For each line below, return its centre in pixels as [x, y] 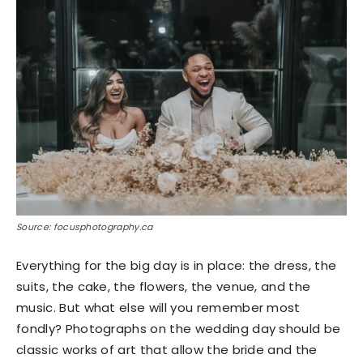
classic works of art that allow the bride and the [167, 350]
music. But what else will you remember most [158, 307]
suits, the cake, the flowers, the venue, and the [164, 286]
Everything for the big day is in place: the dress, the [177, 265]
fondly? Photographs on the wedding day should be [179, 329]
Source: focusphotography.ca [85, 227]
